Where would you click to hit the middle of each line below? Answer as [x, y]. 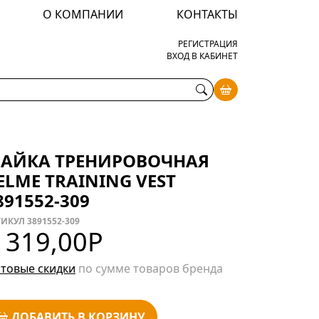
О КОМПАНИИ [83, 14]
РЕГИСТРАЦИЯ [208, 44]
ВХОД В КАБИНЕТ [202, 56]
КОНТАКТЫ [207, 14]
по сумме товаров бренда [149, 268]
